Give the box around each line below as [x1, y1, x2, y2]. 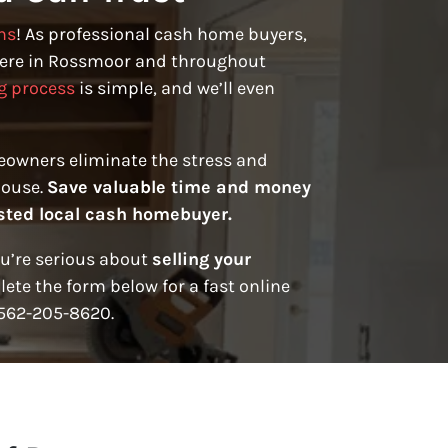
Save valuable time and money [47, 176, 311, 199]
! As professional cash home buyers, [16, 23, 307, 46]
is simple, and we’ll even [75, 77, 275, 100]
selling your [152, 248, 251, 271]
